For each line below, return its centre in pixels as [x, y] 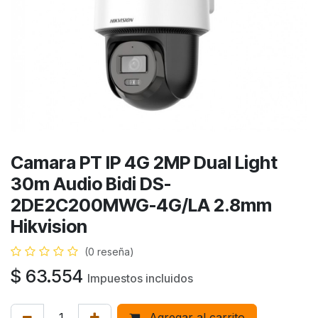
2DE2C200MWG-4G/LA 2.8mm [141, 205]
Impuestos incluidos [140, 278]
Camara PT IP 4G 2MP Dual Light [144, 163]
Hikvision [49, 226]
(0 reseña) [109, 252]
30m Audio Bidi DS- [91, 184]
